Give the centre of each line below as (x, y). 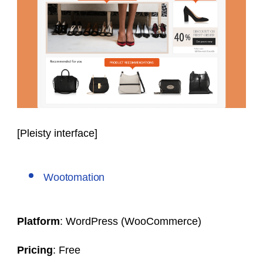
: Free (67, 250)
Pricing (35, 250)
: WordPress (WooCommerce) (131, 221)
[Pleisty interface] (57, 133)
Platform (38, 221)
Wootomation (74, 177)
